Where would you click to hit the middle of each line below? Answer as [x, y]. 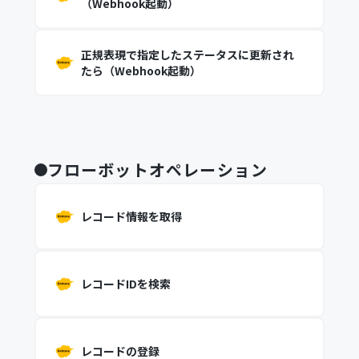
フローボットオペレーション [157, 169]
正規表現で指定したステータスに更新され [187, 54]
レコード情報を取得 [131, 216]
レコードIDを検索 [125, 284]
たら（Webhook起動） [141, 71]
